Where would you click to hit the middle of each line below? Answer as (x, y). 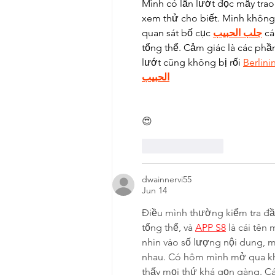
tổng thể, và (168, 228)
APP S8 (211, 228)
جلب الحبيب (238, 33)
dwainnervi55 (167, 180)
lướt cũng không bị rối (192, 63)
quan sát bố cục (177, 33)
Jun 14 (154, 191)
